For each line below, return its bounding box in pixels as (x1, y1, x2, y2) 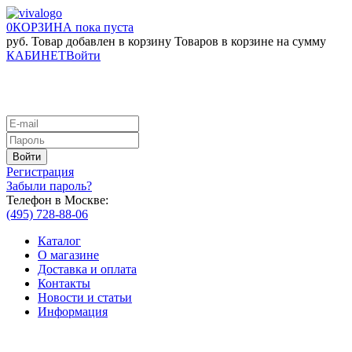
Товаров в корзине (174, 35, 273, 48)
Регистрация (6, 164, 74, 178)
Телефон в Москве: (6, 192, 108, 207)
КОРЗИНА (13, 20, 75, 34)
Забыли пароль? (6, 178, 92, 192)
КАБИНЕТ (6, 49, 66, 62)
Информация (38, 304, 108, 318)
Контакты (38, 276, 90, 290)
